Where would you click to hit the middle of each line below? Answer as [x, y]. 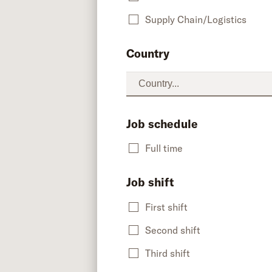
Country [148, 53]
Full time [164, 148]
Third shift [168, 253]
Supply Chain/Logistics [196, 19]
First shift [166, 207]
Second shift [173, 230]
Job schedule [162, 124]
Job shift [150, 182]
